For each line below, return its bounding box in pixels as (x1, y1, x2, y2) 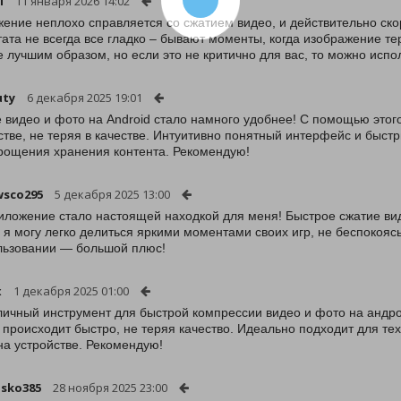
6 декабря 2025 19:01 (27, 90, 142, 106)
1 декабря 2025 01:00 (13, 283, 129, 299)
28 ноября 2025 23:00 (53, 380, 167, 396)
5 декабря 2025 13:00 (55, 186, 170, 202)
